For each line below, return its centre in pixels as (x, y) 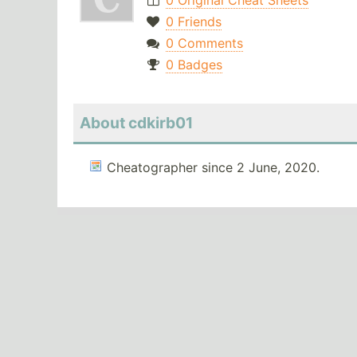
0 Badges (194, 65)
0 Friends (193, 22)
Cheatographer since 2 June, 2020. (213, 168)
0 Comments (204, 43)
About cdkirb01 (136, 123)
